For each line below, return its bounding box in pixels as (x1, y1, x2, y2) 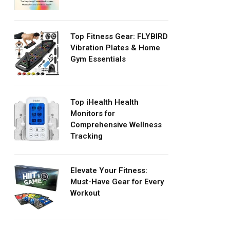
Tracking (70, 131, 103, 141)
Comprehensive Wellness (70, 120, 162, 129)
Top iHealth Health (70, 97, 139, 107)
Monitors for (70, 108, 115, 118)
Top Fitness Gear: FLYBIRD (70, 31, 168, 41)
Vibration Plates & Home (70, 43, 160, 52)
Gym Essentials (70, 54, 126, 64)
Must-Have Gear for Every (70, 177, 164, 186)
